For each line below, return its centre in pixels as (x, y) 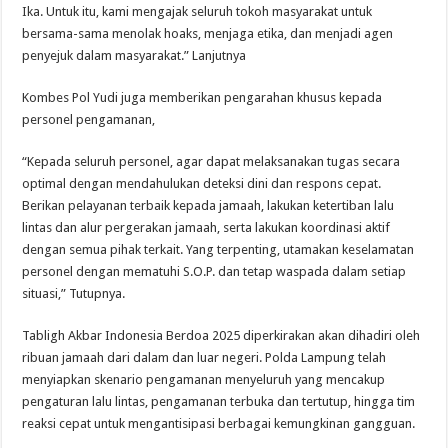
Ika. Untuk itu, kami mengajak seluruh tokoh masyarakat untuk (197, 12)
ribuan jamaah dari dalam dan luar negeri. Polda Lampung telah (204, 358)
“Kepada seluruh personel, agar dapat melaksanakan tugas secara (211, 162)
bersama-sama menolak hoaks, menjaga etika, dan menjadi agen (208, 34)
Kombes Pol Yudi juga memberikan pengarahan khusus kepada (202, 98)
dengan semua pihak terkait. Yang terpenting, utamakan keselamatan (218, 250)
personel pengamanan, (89, 120)
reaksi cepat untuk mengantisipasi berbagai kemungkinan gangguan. (219, 424)
